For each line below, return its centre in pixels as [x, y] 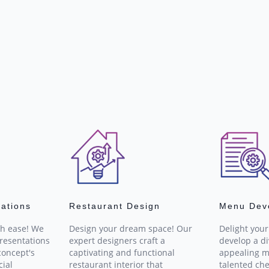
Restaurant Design [115, 206]
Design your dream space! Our [131, 229]
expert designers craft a [117, 241]
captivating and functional [122, 253]
